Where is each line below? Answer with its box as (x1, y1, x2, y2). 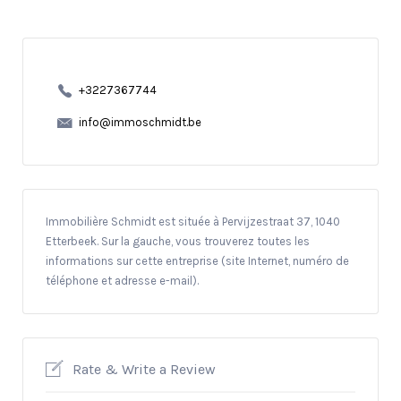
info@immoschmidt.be (78, 115, 201, 130)
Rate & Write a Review (73, 360, 216, 378)
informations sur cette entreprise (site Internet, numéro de (46, 253, 349, 268)
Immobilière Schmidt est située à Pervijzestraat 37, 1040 (46, 214, 340, 228)
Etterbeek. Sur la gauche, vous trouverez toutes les (46, 234, 310, 248)
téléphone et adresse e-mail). (46, 273, 199, 287)
